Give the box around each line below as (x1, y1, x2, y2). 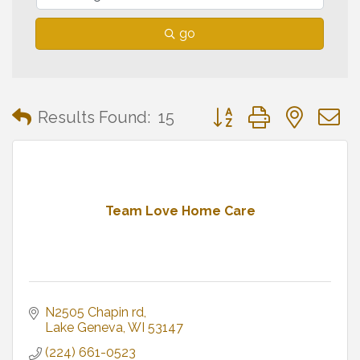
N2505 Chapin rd (45, 304, 144, 320)
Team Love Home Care (104, 202, 256, 219)
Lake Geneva (45, 319, 123, 335)
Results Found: (38, 108, 150, 128)
